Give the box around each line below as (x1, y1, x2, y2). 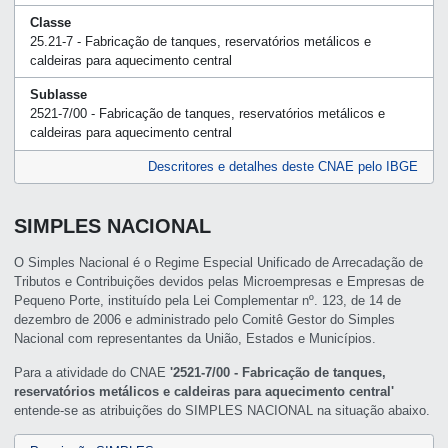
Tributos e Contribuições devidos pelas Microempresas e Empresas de (14, 274, 425, 290)
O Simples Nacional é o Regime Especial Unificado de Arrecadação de (14, 255, 424, 271)
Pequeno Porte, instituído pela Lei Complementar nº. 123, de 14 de (14, 293, 402, 309)
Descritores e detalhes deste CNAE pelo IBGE (148, 159, 419, 174)
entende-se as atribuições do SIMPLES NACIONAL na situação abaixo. (14, 402, 431, 418)
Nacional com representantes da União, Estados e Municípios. (14, 331, 377, 347)
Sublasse (29, 87, 87, 103)
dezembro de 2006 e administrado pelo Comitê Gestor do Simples (14, 312, 396, 328)
